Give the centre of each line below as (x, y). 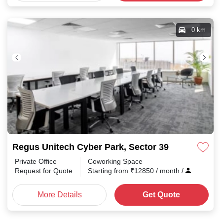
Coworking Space (115, 161)
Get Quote (162, 195)
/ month (169, 171)
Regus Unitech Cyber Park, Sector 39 (91, 147)
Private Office (36, 161)
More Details (59, 195)
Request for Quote (44, 171)
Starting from (109, 171)
